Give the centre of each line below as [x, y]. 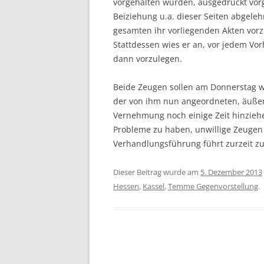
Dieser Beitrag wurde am [157, 172]
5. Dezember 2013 [231, 172]
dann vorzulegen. [148, 59]
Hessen [126, 186]
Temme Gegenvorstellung [213, 186]
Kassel [154, 186]
